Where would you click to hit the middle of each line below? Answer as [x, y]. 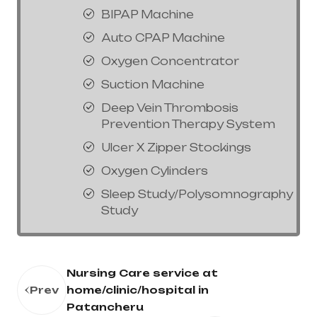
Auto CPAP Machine [163, 38]
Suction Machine [153, 85]
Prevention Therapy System [188, 125]
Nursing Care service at [142, 273]
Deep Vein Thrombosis [170, 108]
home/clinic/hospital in [138, 290]
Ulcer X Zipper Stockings [176, 148]
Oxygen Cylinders [155, 171]
